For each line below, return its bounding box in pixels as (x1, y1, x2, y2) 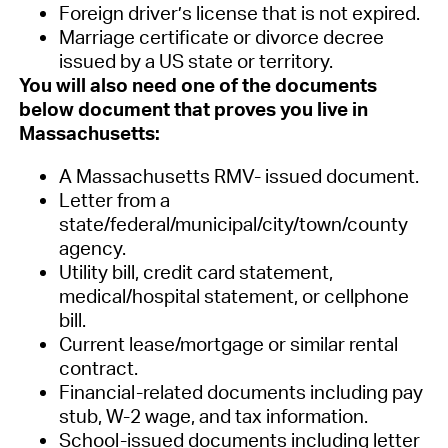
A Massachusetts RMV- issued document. (58, 163, 423, 188)
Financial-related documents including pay (58, 379, 423, 404)
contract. (58, 355, 138, 380)
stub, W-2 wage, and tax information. (58, 403, 368, 428)
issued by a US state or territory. (58, 48, 333, 73)
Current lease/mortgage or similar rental (58, 331, 398, 356)
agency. (58, 235, 130, 260)
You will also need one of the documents (18, 72, 377, 97)
